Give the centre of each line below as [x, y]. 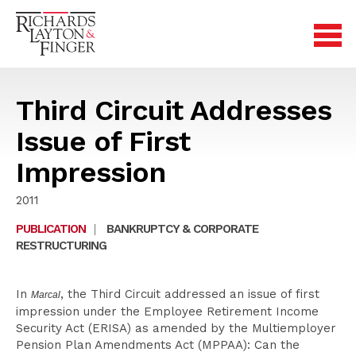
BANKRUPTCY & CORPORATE [182, 229]
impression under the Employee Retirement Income [167, 311]
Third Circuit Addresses [174, 110]
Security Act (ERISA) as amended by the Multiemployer [176, 328]
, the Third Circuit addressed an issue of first [190, 294]
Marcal [46, 295]
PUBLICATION [51, 229]
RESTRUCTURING [61, 246]
